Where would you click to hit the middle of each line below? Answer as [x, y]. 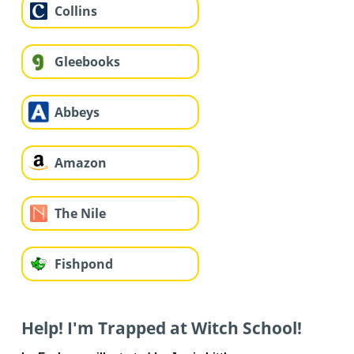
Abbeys [77, 113]
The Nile [80, 214]
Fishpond [83, 264]
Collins [75, 11]
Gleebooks [87, 62]
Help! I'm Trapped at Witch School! [161, 328]
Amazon [80, 163]
